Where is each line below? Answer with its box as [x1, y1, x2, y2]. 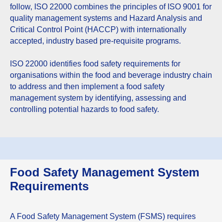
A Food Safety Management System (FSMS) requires [10, 212, 196, 221]
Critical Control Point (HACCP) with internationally [10, 25, 186, 34]
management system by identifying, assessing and [10, 94, 186, 102]
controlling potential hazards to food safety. [10, 105, 159, 113]
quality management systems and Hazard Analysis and [10, 14, 202, 22]
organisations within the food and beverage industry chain [10, 71, 212, 79]
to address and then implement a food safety [10, 82, 165, 91]
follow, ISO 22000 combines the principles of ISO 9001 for [10, 2, 212, 11]
